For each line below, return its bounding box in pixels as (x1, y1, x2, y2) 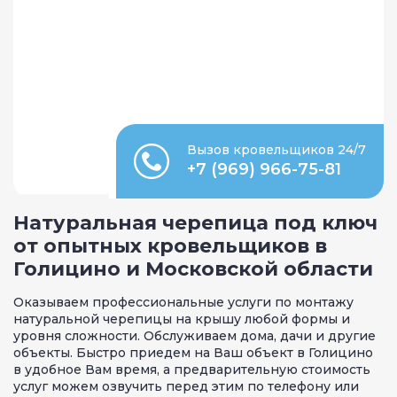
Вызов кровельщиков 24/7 (187, 141, 366, 158)
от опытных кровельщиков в (13, 233, 327, 258)
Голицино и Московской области (13, 256, 373, 281)
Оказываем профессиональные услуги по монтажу (13, 293, 354, 310)
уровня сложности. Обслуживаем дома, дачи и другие (13, 327, 376, 344)
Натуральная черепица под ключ (13, 210, 378, 235)
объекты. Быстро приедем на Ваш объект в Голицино (13, 344, 373, 361)
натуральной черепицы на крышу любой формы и (13, 310, 350, 327)
